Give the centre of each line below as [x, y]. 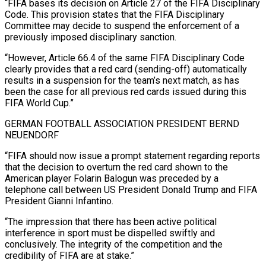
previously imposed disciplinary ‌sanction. [91, 37]
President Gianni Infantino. [59, 201]
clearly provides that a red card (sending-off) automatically [126, 69]
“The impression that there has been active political [111, 221]
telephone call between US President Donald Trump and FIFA [131, 189]
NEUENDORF [32, 135]
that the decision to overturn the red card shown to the [116, 167]
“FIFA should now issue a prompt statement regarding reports [132, 156]
